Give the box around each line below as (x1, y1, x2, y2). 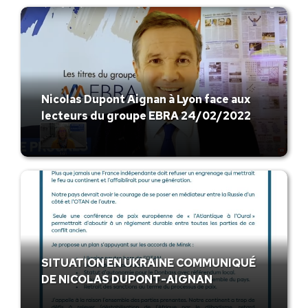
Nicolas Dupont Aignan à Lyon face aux (41, 92, 250, 107)
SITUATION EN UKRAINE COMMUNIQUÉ (41, 256, 256, 271)
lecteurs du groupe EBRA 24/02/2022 (41, 109, 251, 124)
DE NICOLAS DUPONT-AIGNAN (41, 272, 212, 287)
